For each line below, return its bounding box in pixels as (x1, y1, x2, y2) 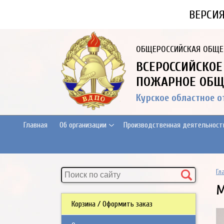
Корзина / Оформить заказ (71, 199, 152, 208)
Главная (23, 120, 47, 129)
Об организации (59, 120, 106, 129)
